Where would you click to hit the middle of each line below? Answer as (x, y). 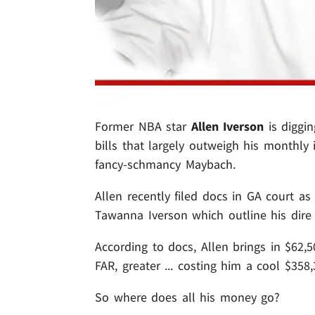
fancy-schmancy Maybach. (165, 165)
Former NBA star (141, 127)
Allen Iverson (225, 127)
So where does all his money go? (188, 297)
